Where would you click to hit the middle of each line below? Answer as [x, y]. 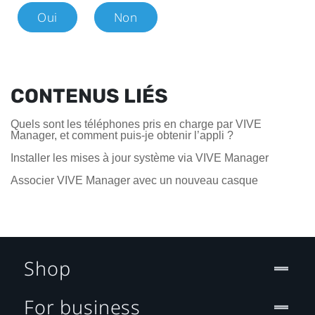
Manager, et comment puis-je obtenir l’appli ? [122, 136]
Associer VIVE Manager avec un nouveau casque [134, 181]
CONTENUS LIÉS [89, 96]
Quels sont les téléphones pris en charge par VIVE [136, 124]
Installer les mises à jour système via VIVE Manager [140, 158]
